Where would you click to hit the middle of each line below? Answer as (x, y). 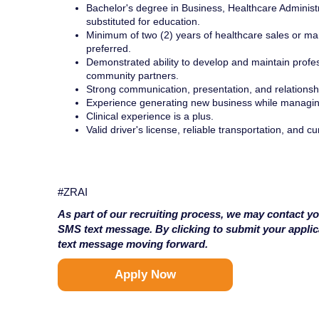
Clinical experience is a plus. (150, 116)
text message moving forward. (132, 244)
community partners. (132, 76)
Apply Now (145, 275)
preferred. (108, 49)
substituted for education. (143, 22)
